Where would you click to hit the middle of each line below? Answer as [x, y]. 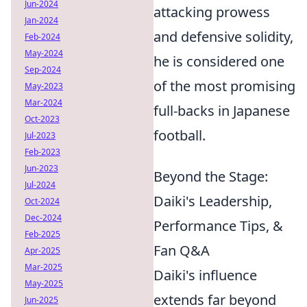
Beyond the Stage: [211, 176]
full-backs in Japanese [222, 111]
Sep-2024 [43, 70]
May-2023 [44, 86]
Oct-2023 [42, 119]
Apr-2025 [42, 250]
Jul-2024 [40, 185]
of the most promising [224, 86]
